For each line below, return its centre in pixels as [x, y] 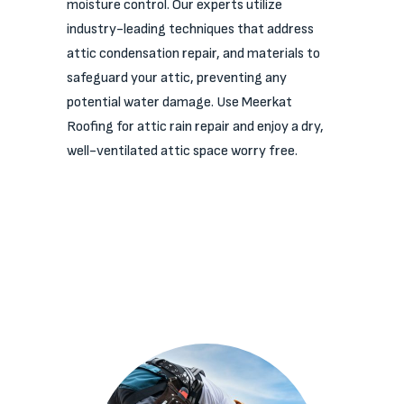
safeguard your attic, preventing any [177, 78]
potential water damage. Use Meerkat [179, 102]
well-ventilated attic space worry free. [182, 151]
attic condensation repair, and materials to [193, 54]
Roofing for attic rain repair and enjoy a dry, [195, 127]
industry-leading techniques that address [190, 29]
